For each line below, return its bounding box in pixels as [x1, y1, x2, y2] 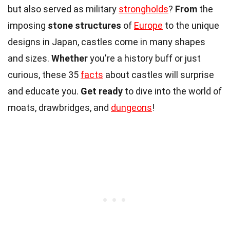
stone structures [48, 20, 121, 31]
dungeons [111, 102, 152, 113]
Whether [51, 52, 88, 64]
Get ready [81, 85, 123, 97]
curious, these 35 [8, 69, 81, 80]
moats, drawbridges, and [8, 102, 111, 113]
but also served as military [8, 3, 119, 14]
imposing [8, 20, 48, 31]
